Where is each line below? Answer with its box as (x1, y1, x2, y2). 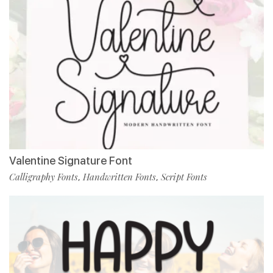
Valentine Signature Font (9, 154, 132, 167)
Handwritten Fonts (83, 170, 156, 183)
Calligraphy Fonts (9, 170, 78, 183)
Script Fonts (161, 170, 207, 183)
